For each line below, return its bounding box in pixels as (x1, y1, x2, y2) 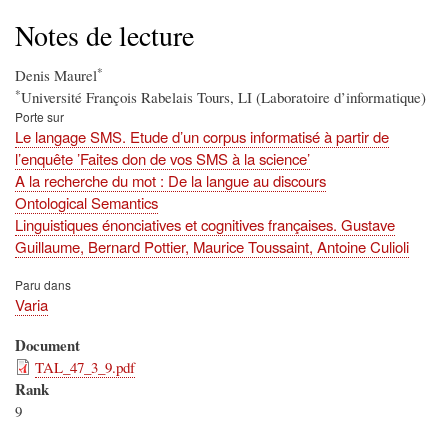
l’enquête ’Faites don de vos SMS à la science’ (15, 148, 310, 170)
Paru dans (15, 276, 71, 294)
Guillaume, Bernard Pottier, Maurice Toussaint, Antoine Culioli (15, 236, 409, 258)
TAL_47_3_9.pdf (35, 357, 135, 378)
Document (15, 334, 80, 357)
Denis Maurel (15, 65, 97, 86)
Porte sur (15, 108, 64, 126)
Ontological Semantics (15, 192, 158, 214)
